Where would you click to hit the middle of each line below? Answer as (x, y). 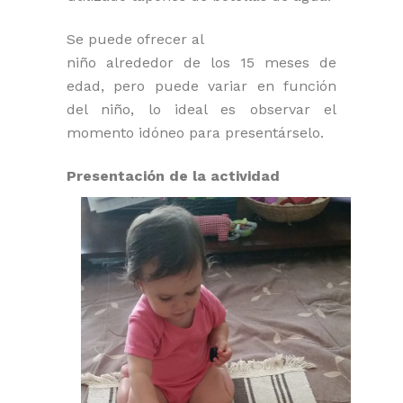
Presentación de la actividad (173, 175)
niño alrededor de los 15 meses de (201, 62)
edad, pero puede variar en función (201, 85)
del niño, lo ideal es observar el (201, 109)
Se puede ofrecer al (135, 39)
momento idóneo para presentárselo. (195, 132)
